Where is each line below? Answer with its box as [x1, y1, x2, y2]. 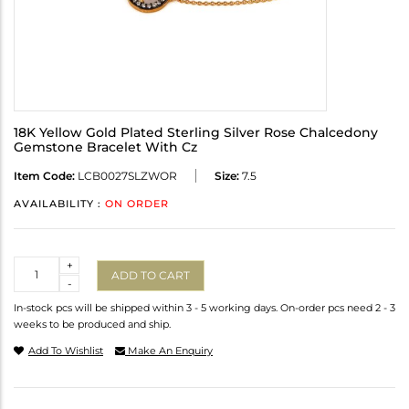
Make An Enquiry [125, 344, 213, 358]
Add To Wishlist [28, 344, 103, 358]
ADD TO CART [111, 267, 190, 282]
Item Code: [14, 169, 75, 184]
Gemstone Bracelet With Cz [14, 139, 197, 156]
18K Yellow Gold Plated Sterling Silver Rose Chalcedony [14, 124, 378, 142]
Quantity [14, 257, 62, 272]
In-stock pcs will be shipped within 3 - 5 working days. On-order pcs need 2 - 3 [14, 301, 395, 315]
